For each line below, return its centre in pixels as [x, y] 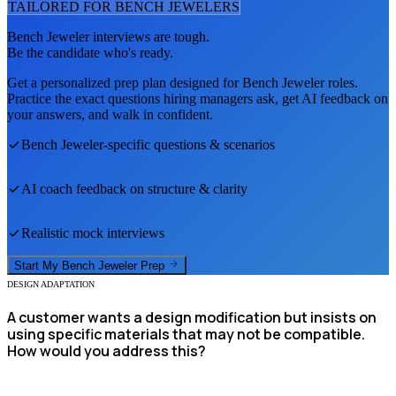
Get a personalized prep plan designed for [125, 82]
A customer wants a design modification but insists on [192, 318]
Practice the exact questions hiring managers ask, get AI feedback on [198, 98]
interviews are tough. [149, 36]
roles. [341, 82]
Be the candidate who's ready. [90, 52]
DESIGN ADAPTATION [51, 285]
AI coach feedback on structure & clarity [134, 188]
